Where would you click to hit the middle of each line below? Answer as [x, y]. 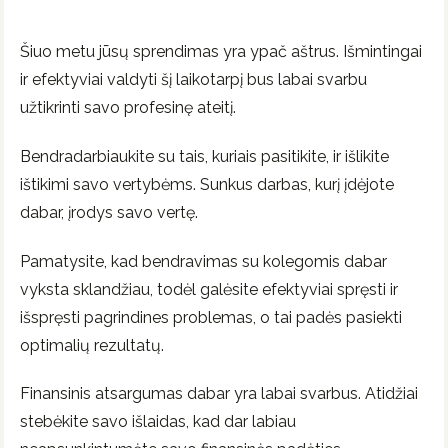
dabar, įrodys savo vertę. [109, 212]
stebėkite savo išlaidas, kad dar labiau [158, 422]
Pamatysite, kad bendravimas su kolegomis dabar [203, 261]
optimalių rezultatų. [92, 345]
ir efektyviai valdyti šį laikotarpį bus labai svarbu [193, 79]
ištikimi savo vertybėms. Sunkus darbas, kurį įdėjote [207, 184]
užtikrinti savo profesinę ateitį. [128, 107]
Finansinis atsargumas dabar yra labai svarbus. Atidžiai [219, 394]
